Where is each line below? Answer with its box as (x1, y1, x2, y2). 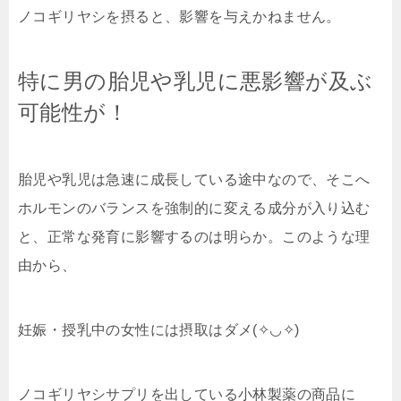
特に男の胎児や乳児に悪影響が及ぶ (18, 69, 373, 94)
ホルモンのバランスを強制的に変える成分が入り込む (18, 200, 371, 217)
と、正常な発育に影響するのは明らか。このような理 (18, 229, 371, 245)
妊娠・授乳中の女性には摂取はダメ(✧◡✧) (18, 322, 300, 338)
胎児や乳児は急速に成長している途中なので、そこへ (18, 172, 371, 188)
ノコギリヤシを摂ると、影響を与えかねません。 (18, 9, 341, 25)
